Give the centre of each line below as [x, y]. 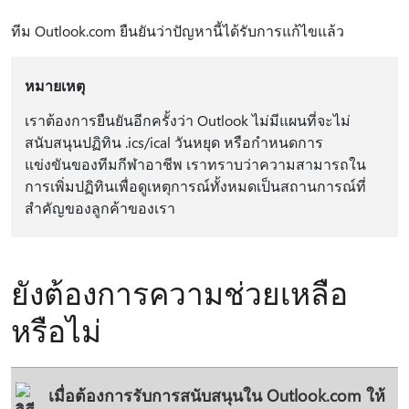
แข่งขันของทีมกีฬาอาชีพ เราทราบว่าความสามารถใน [195, 164]
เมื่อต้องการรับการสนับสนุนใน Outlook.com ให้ [217, 395]
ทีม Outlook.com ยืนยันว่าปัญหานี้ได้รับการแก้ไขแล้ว [178, 31]
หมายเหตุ [54, 85]
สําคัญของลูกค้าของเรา [100, 208]
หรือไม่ [56, 330]
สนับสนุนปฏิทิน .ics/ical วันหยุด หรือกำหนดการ [173, 142]
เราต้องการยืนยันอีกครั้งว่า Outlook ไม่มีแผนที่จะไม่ [187, 120]
